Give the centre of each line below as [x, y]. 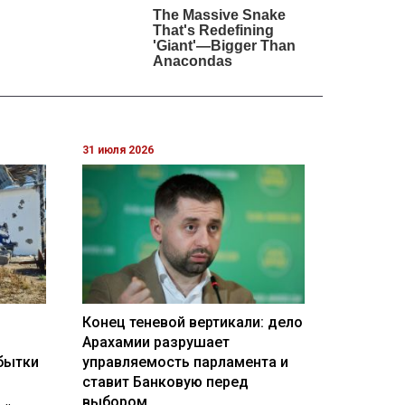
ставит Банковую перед [165, 381]
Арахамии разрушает [155, 342]
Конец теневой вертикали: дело [192, 322]
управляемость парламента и [185, 362]
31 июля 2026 [118, 151]
